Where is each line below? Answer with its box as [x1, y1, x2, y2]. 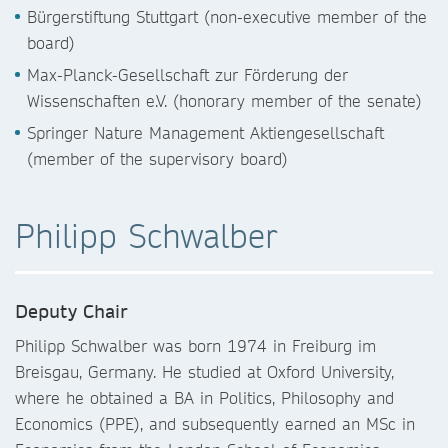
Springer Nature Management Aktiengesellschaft [27, 122, 384, 143]
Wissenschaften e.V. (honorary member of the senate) [27, 90, 422, 111]
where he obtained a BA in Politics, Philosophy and [15, 387, 394, 408]
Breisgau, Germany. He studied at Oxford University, [15, 361, 394, 382]
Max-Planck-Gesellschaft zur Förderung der [27, 64, 348, 85]
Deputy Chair [15, 300, 128, 323]
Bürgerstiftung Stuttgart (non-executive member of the [27, 6, 427, 27]
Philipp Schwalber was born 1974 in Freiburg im [15, 335, 376, 356]
